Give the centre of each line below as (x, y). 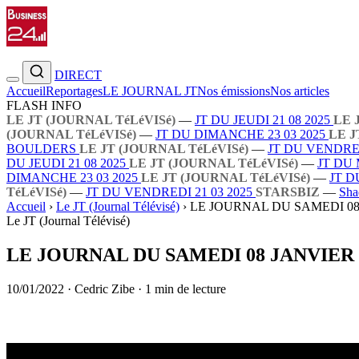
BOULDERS (43, 149)
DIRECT (78, 75)
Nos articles (300, 91)
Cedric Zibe (105, 288)
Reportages (74, 91)
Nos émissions (234, 91)
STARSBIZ (288, 192)
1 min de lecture (186, 288)
